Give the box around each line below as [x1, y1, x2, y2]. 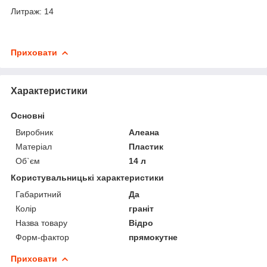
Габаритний [15, 189, 61, 199]
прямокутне [129, 232, 178, 242]
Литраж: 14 [11, 6, 54, 16]
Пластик [129, 141, 164, 151]
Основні [11, 110, 45, 120]
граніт [129, 203, 154, 213]
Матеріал [15, 141, 52, 151]
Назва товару [15, 218, 67, 228]
